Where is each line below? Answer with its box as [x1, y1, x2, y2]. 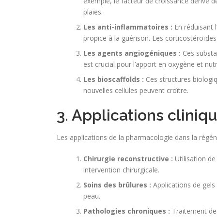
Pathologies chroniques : [83, 206, 170, 216]
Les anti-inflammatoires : [83, 22, 172, 31]
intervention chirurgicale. [83, 165, 159, 174]
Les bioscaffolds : [83, 74, 144, 84]
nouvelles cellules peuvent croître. [83, 85, 188, 95]
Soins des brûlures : [83, 180, 151, 189]
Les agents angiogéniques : [83, 48, 181, 58]
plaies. [83, 7, 103, 16]
